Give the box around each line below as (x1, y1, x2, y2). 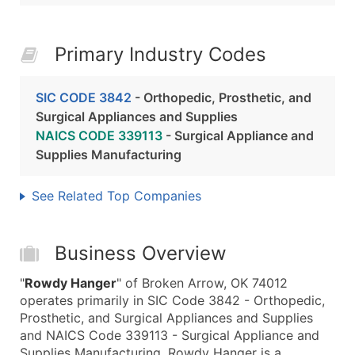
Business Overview (55, 242, 227, 265)
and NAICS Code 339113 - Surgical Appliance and (20, 327, 319, 343)
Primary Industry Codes (55, 43, 266, 66)
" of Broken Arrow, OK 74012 (116, 275, 288, 291)
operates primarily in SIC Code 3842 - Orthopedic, (20, 292, 325, 308)
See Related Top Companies (32, 188, 201, 204)
